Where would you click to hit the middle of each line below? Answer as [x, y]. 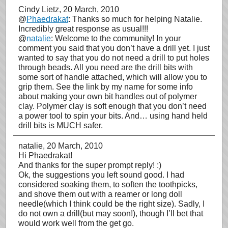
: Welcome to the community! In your [116, 38]
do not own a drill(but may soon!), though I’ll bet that [111, 213]
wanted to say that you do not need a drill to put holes [114, 58]
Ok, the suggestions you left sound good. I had [101, 175]
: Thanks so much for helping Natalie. [135, 19]
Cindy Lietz [39, 9]
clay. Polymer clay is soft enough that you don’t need [112, 106]
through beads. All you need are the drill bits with [106, 67]
